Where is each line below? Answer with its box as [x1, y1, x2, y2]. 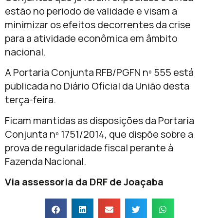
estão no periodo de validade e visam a [5, 4, 177, 18]
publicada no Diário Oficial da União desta [5, 79, 189, 93]
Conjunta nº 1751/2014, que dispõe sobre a [5, 127, 193, 141]
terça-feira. [5, 93, 56, 107]
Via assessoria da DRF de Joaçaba [5, 175, 163, 189]
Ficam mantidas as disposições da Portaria [5, 113, 194, 127]
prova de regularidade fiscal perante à [5, 141, 173, 154]
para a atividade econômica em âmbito [5, 31, 178, 45]
